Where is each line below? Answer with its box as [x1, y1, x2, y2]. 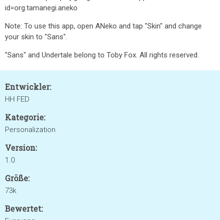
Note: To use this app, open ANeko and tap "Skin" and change [5, 22, 202, 30]
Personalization [5, 125, 55, 134]
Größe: [5, 173, 29, 183]
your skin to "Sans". [5, 32, 67, 41]
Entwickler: [5, 82, 51, 92]
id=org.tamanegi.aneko [5, 3, 78, 12]
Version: [5, 142, 37, 153]
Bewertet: [5, 203, 43, 214]
